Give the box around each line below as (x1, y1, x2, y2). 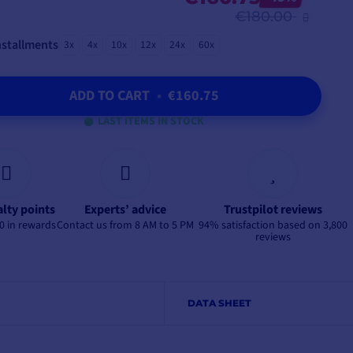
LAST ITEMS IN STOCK (98, 113, 204, 130)
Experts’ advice (84, 201, 166, 219)
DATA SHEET (187, 297, 251, 310)
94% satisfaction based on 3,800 (198, 217, 347, 234)
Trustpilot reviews (223, 201, 322, 219)
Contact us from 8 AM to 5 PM (57, 217, 194, 234)
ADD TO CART (69, 86, 153, 106)
